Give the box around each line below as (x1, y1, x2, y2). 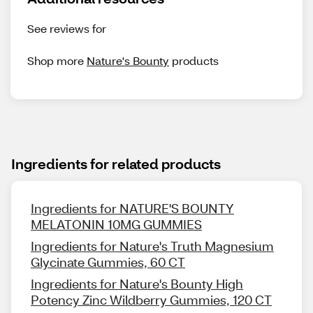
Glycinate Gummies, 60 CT (31, 254, 185, 271)
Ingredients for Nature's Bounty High (31, 275, 243, 293)
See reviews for (27, 21, 109, 36)
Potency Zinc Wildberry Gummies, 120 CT (31, 291, 272, 309)
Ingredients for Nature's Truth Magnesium (31, 238, 274, 255)
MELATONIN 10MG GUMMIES (31, 216, 202, 233)
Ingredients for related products (11, 154, 221, 173)
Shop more (27, 53, 87, 68)
